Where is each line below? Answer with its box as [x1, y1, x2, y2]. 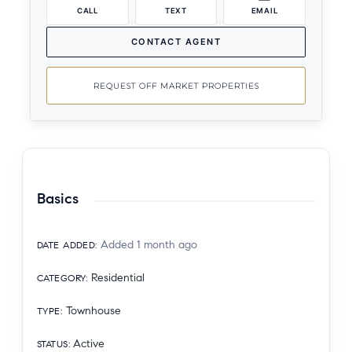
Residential [91, 271, 145, 285]
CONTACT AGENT [130, 36, 222, 47]
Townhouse [65, 304, 121, 318]
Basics [37, 189, 79, 207]
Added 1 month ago [101, 238, 198, 252]
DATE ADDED [37, 239, 96, 251]
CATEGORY [37, 272, 86, 284]
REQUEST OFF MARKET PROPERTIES [93, 80, 259, 91]
